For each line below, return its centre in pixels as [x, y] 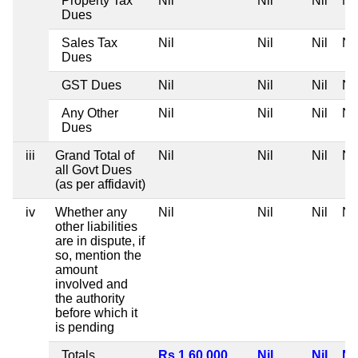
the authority [90, 298]
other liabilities [96, 226]
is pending [85, 327]
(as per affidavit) [100, 184]
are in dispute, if [100, 241]
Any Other [90, 113]
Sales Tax [89, 42]
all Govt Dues [93, 169]
